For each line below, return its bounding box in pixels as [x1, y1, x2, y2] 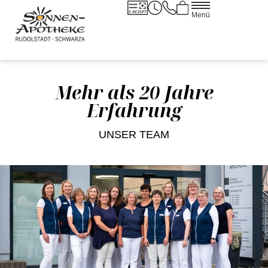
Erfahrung [86, 98, 182, 123]
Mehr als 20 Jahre [54, 80, 214, 105]
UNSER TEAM [99, 129, 169, 141]
